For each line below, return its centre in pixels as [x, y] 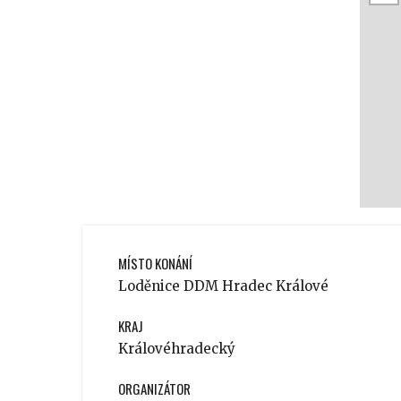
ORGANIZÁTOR [154, 388]
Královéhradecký [177, 349]
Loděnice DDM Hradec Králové [223, 286]
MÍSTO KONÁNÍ [155, 263]
